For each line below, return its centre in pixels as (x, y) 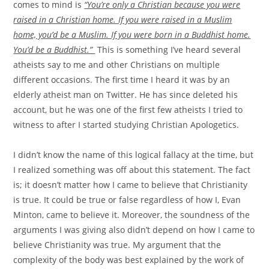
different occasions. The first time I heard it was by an (122, 80)
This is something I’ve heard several (169, 50)
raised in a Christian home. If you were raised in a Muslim (123, 20)
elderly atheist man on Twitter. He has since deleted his (126, 95)
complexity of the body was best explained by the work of (129, 260)
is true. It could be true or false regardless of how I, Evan (127, 200)
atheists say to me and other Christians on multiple (117, 65)
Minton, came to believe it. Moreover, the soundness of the (132, 215)
